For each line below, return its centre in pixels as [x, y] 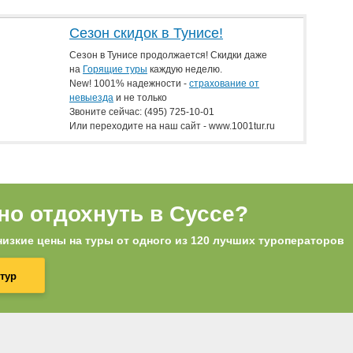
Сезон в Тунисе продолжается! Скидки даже [168, 55]
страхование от [224, 84]
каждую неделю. [185, 69]
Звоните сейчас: [107, 112]
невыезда [91, 98]
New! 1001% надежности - [129, 84]
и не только [140, 98]
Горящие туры [115, 69]
